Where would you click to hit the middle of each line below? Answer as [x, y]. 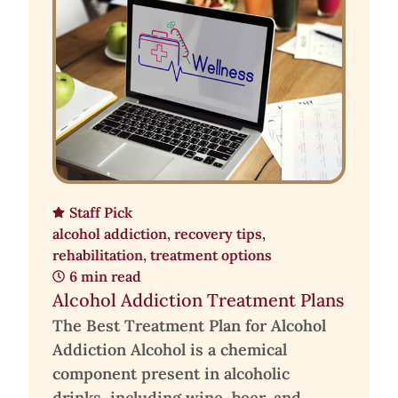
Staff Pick [101, 212]
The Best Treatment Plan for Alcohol [189, 325]
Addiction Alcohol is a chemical [170, 349]
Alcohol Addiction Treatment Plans [198, 299]
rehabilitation [98, 255]
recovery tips [218, 233]
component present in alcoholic [171, 373]
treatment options [211, 255]
